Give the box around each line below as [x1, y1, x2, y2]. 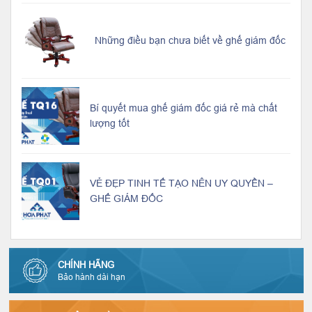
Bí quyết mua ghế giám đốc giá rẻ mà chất [90, 102, 277, 114]
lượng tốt [90, 118, 130, 130]
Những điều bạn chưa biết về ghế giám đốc [95, 35, 286, 47]
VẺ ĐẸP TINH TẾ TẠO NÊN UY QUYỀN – [90, 178, 273, 189]
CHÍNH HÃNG [57, 259, 114, 271]
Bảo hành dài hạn [57, 272, 125, 283]
